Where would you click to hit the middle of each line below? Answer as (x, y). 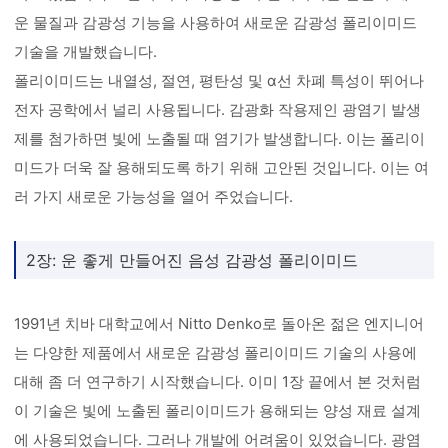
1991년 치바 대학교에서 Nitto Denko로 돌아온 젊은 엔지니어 (219, 323)
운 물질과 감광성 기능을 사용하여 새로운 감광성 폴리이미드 (216, 22)
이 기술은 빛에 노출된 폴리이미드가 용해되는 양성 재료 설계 (218, 410)
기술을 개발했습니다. (86, 51)
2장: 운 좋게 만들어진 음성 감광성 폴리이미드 (192, 260)
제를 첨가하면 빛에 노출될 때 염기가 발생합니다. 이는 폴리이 (220, 138)
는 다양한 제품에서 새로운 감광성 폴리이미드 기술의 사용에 (216, 352)
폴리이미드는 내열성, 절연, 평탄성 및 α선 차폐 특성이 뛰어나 (219, 80)
